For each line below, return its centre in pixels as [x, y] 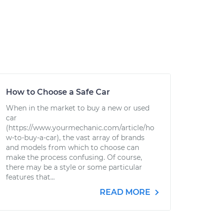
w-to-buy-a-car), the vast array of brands [75, 138]
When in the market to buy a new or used [78, 108]
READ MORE [126, 192]
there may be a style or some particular [74, 167]
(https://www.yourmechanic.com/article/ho [80, 128]
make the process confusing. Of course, [74, 157]
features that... [30, 177]
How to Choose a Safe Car [58, 92]
